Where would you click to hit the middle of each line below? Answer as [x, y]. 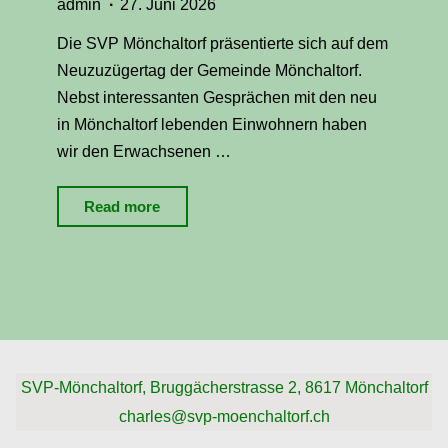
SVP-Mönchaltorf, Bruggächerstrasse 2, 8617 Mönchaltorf [224, 386]
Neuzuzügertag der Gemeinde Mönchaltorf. [209, 70]
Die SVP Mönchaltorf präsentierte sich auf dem [222, 43]
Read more [121, 206]
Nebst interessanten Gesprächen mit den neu [216, 97]
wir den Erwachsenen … [143, 151]
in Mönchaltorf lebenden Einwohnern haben [211, 124]
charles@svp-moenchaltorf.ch [224, 415]
